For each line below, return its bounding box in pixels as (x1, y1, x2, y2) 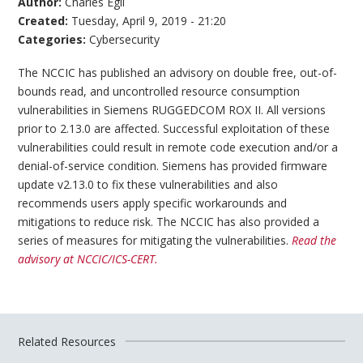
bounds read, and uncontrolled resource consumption (18, 83, 301, 100)
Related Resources (18, 333, 117, 349)
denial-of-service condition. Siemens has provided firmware (18, 158, 328, 174)
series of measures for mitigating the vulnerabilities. (18, 233, 293, 249)
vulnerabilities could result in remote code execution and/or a (18, 139, 339, 156)
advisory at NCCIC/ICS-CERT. (18, 251, 159, 267)
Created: (18, 12, 72, 28)
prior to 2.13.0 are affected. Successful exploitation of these (18, 121, 331, 137)
